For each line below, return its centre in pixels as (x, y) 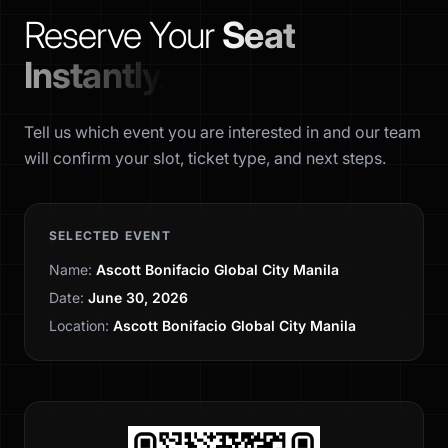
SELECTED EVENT (110, 235)
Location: (79, 325)
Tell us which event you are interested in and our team (222, 132)
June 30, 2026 (138, 297)
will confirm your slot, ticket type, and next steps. (205, 158)
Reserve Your (123, 35)
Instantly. (95, 75)
